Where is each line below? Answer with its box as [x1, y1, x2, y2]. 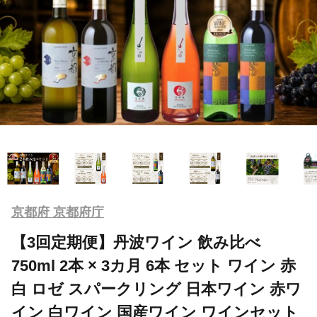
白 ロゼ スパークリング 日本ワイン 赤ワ [11, 279, 301, 298]
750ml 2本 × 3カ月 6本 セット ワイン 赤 [11, 256, 296, 275]
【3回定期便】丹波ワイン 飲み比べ [11, 233, 261, 251]
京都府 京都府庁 [11, 204, 104, 219]
